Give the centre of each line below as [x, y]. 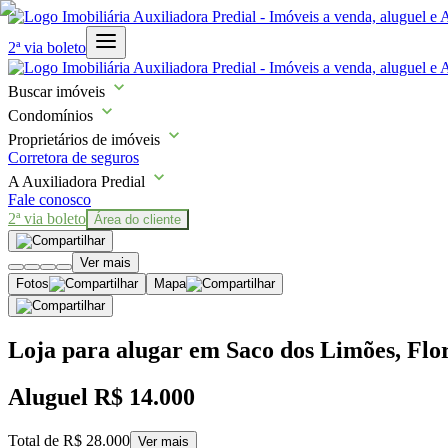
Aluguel [51, 396]
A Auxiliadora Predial [76, 181]
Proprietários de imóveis [84, 139]
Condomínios [50, 115]
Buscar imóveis [56, 91]
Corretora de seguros [73, 157]
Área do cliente [137, 219]
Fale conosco [49, 199]
